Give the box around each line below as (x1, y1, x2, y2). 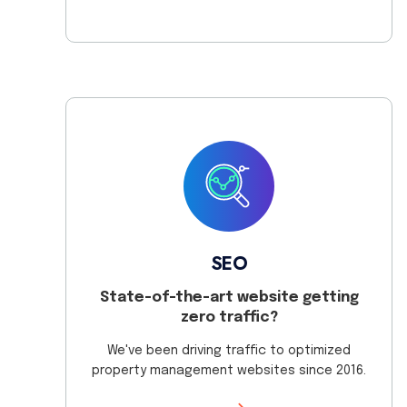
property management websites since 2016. (92, 363, 366, 377)
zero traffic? (180, 309, 278, 325)
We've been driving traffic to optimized (107, 343, 351, 357)
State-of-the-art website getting (99, 289, 359, 305)
